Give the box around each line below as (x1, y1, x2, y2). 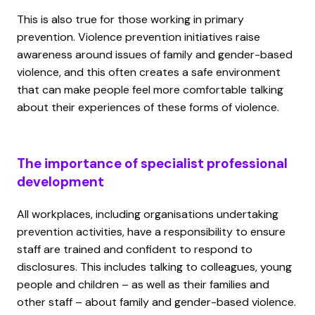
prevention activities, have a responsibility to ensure (17, 224, 285, 239)
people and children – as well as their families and (17, 276, 269, 292)
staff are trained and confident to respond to (17, 241, 252, 257)
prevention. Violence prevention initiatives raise (17, 29, 260, 44)
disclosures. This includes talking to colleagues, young (17, 259, 292, 274)
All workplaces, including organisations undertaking (17, 206, 278, 221)
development (17, 172, 104, 191)
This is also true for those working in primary (17, 11, 244, 27)
